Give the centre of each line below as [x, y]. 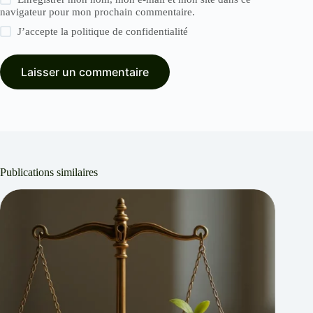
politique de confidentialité [130, 32]
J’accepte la [45, 32]
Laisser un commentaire [85, 72]
